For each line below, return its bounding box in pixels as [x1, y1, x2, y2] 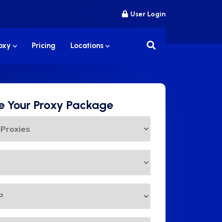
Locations [70, 41, 106, 50]
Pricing [32, 41, 55, 50]
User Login [130, 10, 166, 18]
